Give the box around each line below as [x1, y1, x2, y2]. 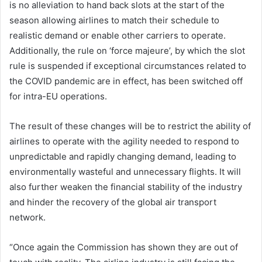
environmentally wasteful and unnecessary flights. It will [9, 166, 241, 177]
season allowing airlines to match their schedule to [9, 14, 219, 26]
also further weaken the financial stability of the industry [9, 181, 242, 192]
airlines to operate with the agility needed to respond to [9, 135, 239, 147]
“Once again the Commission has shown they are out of [9, 241, 238, 253]
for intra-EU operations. [9, 90, 107, 102]
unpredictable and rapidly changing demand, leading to [9, 150, 236, 162]
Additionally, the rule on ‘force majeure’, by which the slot [9, 44, 245, 56]
